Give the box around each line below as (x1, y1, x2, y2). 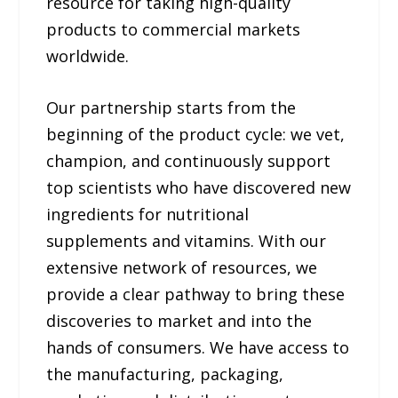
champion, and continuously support (46, 150, 331, 172)
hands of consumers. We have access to (46, 337, 350, 359)
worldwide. (46, 44, 130, 67)
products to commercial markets (46, 18, 301, 40)
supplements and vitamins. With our (46, 230, 327, 252)
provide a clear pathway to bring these (46, 283, 346, 306)
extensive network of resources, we (46, 257, 318, 279)
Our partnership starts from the (46, 97, 297, 119)
